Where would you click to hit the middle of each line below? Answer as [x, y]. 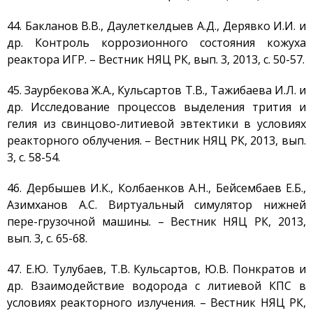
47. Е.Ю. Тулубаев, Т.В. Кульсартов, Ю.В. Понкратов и [156, 269]
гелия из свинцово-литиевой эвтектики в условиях [156, 124]
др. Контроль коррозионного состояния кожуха [156, 43]
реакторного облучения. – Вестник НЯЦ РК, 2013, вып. [156, 140]
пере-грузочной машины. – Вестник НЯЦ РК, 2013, [156, 221]
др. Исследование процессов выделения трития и [156, 107]
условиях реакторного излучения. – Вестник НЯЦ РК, [156, 303]
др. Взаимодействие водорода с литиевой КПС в [156, 286]
